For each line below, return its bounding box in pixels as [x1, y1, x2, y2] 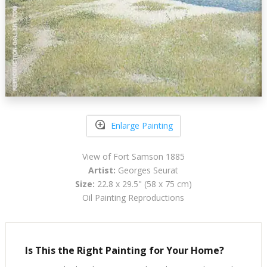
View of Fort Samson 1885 [82, 150, 185, 162]
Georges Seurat [116, 164, 179, 176]
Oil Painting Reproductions [82, 191, 185, 203]
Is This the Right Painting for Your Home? [24, 243, 224, 257]
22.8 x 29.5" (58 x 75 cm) [94, 178, 192, 190]
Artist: [88, 164, 116, 176]
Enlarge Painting [110, 120, 173, 132]
